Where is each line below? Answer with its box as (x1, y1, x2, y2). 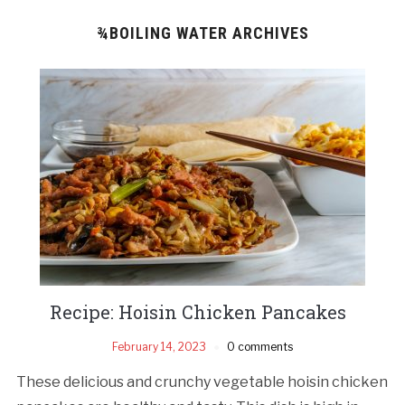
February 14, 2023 (112, 339, 206, 353)
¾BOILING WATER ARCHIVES (96, 23, 309, 42)
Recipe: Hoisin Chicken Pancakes (50, 299, 355, 324)
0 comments (227, 339, 293, 353)
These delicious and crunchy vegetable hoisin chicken (15, 372, 388, 391)
